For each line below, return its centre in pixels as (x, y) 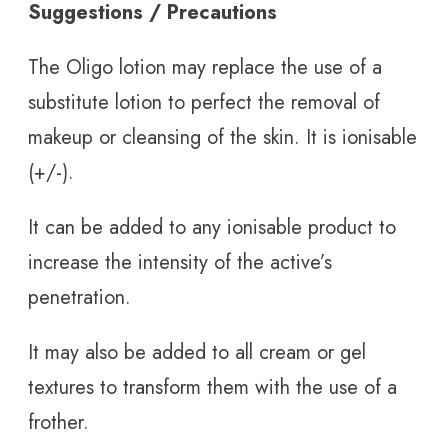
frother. (58, 423)
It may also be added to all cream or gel (197, 353)
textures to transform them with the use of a (212, 388)
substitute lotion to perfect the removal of (204, 103)
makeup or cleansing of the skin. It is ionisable (222, 138)
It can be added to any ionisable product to (212, 228)
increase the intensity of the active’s (180, 263)
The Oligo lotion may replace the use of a (205, 68)
